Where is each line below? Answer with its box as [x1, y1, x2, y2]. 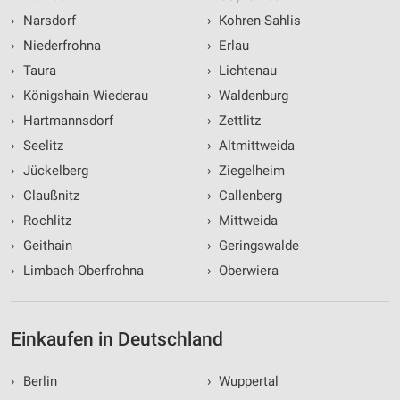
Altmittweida [215, 137, 295, 154]
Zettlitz [215, 112, 261, 129]
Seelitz [19, 137, 63, 154]
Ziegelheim [215, 162, 285, 179]
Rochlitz [19, 212, 71, 229]
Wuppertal [215, 373, 279, 390]
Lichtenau [215, 62, 277, 79]
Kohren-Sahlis [215, 12, 301, 29]
